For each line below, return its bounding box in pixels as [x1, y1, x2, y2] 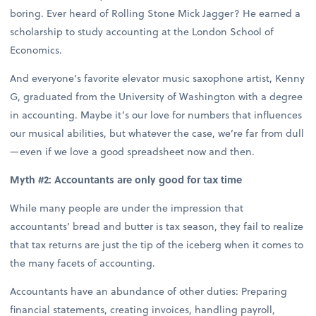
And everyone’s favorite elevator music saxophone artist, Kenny [10, 70, 305, 85]
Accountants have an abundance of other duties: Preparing [10, 284, 288, 299]
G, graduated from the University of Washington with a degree [10, 88, 303, 104]
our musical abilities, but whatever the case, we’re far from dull [10, 125, 305, 140]
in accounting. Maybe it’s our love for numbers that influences [10, 107, 303, 122]
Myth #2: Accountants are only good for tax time [10, 172, 243, 187]
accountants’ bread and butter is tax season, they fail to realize [10, 219, 304, 234]
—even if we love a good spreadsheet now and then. [10, 143, 255, 159]
